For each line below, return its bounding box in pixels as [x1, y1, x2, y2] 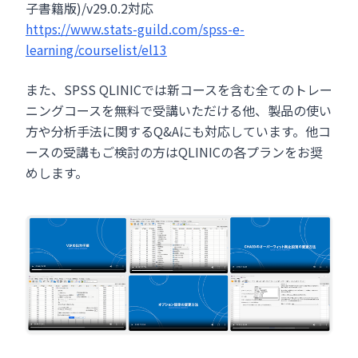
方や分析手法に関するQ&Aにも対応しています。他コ [26, 121, 331, 141]
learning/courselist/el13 [26, 40, 167, 59]
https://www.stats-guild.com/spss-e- [26, 19, 245, 38]
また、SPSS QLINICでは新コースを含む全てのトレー [26, 80, 332, 99]
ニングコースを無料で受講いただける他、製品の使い [26, 101, 332, 120]
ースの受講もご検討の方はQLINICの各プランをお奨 [26, 142, 323, 161]
